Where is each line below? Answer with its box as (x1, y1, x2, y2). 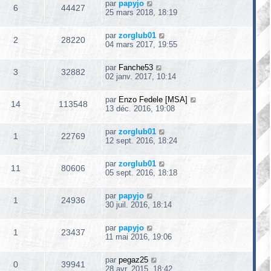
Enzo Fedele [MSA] (119, 95, 188, 104)
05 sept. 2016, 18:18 (105, 168, 177, 177)
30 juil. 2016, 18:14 (105, 200, 172, 209)
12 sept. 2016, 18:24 (105, 136, 177, 145)
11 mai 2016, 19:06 (105, 232, 172, 241)
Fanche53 (119, 63, 153, 72)
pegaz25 (119, 255, 148, 264)
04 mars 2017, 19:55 (105, 40, 177, 49)
